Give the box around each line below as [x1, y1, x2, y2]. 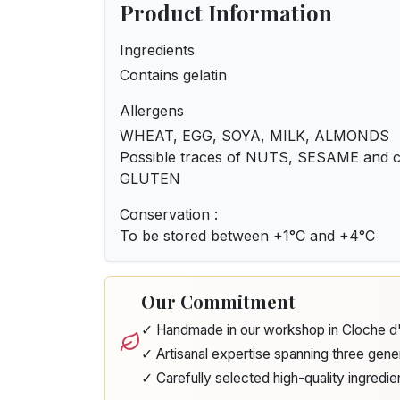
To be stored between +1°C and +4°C [120, 227, 375, 245]
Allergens [120, 102, 184, 120]
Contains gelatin [120, 66, 227, 84]
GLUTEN [120, 170, 180, 187]
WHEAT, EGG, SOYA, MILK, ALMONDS [120, 127, 389, 145]
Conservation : [120, 205, 218, 223]
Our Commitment [141, 289, 296, 313]
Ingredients [120, 41, 195, 59]
